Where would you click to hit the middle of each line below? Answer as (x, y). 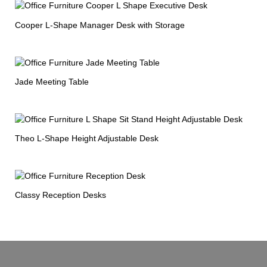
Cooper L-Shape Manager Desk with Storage (100, 25)
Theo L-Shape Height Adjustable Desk (87, 139)
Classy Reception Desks (60, 195)
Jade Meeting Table (52, 81)
